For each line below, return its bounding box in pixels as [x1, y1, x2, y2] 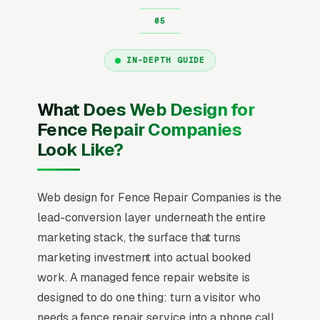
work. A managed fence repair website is [37, 269, 250, 285]
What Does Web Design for [37, 98, 255, 121]
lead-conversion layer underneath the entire [37, 209, 266, 225]
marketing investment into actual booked [37, 249, 251, 265]
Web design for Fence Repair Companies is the [37, 189, 281, 205]
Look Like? [37, 138, 124, 161]
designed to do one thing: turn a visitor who [37, 289, 261, 305]
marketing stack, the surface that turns [37, 229, 241, 245]
